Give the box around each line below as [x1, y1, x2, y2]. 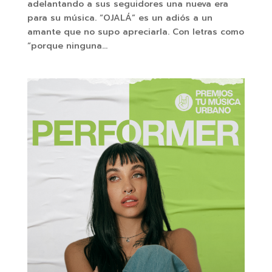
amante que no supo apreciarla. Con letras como [27, 25, 244, 39]
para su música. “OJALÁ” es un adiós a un [27, 12, 212, 25]
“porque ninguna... [27, 39, 107, 53]
